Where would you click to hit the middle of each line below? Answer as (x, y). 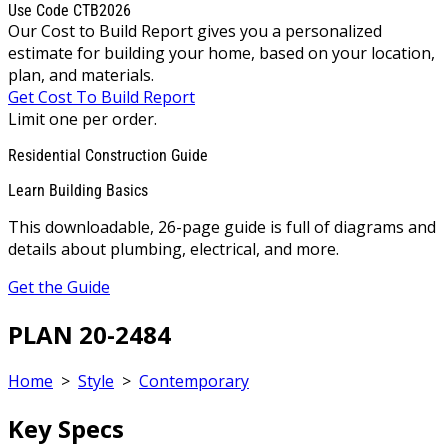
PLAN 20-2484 (89, 334)
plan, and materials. (81, 74)
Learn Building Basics (78, 190)
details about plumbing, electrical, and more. (173, 248)
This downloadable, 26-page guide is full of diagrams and (222, 226)
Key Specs (66, 429)
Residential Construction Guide (108, 155)
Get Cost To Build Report (101, 96)
